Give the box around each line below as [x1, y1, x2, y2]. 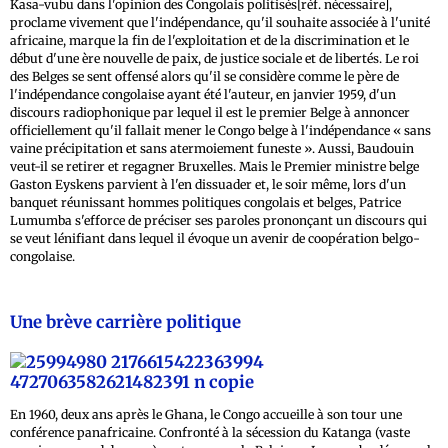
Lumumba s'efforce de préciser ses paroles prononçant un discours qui [10, 212, 427, 228]
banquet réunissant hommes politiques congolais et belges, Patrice [10, 194, 401, 210]
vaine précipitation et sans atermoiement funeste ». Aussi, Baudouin [10, 140, 414, 156]
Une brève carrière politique [10, 310, 241, 333]
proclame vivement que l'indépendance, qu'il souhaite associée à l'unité [10, 14, 430, 30]
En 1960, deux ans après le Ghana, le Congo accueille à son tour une [10, 406, 402, 422]
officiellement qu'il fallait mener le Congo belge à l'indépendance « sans [10, 122, 431, 138]
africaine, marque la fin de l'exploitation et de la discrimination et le [10, 32, 409, 48]
